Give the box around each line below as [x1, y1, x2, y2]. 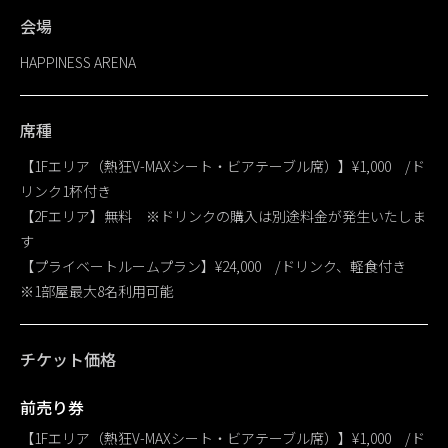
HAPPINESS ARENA [20, 52, 136, 73]
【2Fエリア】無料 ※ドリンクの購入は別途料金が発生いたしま [20, 206, 426, 227]
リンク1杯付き [20, 181, 111, 202]
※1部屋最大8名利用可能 [20, 281, 174, 302]
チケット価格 [20, 347, 116, 372]
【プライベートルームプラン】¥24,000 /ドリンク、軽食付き [20, 256, 420, 277]
